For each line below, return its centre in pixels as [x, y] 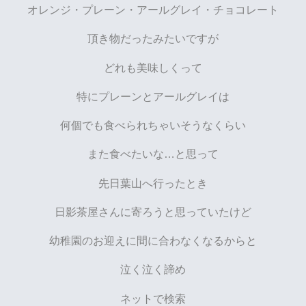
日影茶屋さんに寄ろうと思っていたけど [153, 211]
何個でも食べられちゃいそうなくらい [153, 125]
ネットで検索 [153, 298]
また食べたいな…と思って [153, 154]
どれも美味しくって [153, 67]
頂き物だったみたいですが [153, 39]
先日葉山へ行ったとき [153, 183]
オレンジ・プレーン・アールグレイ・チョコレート [153, 10]
